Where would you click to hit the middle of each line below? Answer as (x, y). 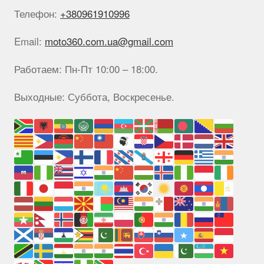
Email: (30, 41)
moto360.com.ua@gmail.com (109, 41)
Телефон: (37, 13)
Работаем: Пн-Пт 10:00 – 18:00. (86, 68)
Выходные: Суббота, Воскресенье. (95, 97)
